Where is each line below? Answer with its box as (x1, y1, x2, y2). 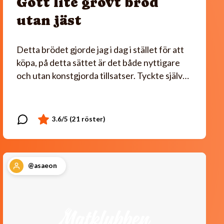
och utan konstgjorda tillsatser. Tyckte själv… (16, 69, 189, 81)
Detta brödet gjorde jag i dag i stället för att (16, 43, 184, 55)
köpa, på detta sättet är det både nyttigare (16, 56, 180, 68)
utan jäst (16, 12, 81, 28)
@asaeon (27, 161, 57, 170)
